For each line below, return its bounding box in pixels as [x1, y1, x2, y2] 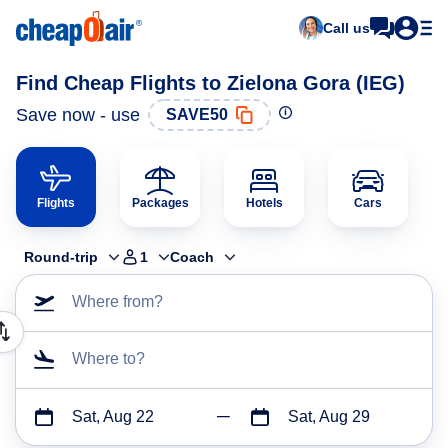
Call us [323, 20, 370, 36]
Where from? [72, 293, 163, 310]
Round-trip [24, 249, 98, 265]
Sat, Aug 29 [287, 408, 370, 425]
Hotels [245, 196, 283, 210]
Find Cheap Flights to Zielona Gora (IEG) [16, 72, 405, 94]
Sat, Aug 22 [72, 408, 154, 425]
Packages [131, 196, 189, 210]
